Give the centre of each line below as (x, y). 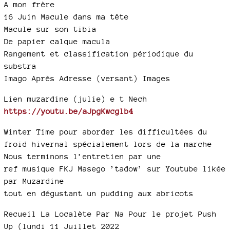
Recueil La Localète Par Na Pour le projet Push (110, 214)
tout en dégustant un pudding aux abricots (99, 193)
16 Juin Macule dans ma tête (66, 17)
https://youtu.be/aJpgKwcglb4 (69, 111)
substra (20, 66)
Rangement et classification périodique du (99, 54)
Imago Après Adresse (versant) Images (87, 78)
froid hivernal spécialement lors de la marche (108, 144)
